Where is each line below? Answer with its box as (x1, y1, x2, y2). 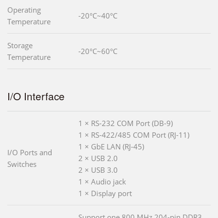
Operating (7, 5, 41, 15)
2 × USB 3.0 (78, 165, 118, 175)
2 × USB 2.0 (78, 153, 118, 163)
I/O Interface (7, 89, 65, 104)
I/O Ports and (7, 147, 52, 158)
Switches (7, 159, 36, 169)
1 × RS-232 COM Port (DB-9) (78, 118, 173, 128)
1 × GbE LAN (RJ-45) (78, 142, 144, 152)
